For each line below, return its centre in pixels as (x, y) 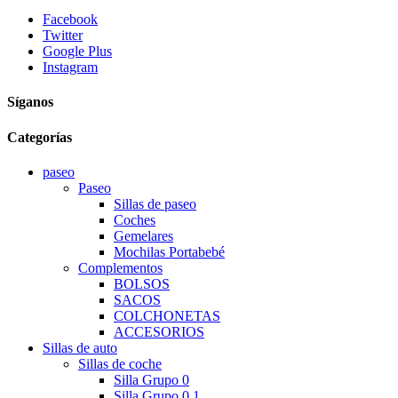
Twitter (63, 36)
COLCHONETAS (167, 315)
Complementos (120, 267)
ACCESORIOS (159, 331)
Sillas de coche (120, 363)
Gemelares (143, 235)
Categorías (40, 137)
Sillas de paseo (155, 203)
